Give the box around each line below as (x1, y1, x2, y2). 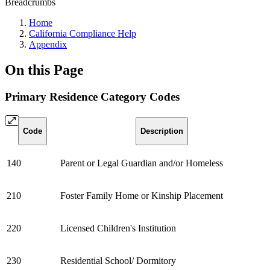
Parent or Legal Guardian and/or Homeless (60, 157, 223, 168)
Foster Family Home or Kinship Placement (60, 190, 223, 201)
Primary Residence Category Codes (5, 90, 180, 103)
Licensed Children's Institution (60, 222, 176, 233)
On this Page (5, 61, 84, 78)
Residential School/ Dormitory (60, 255, 176, 266)
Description (140, 126, 183, 136)
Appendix (29, 39, 67, 49)
